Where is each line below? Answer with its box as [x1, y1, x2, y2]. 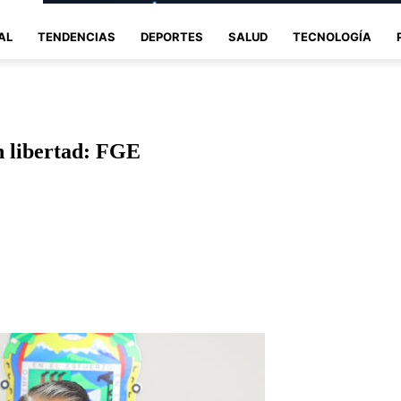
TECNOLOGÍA [293, 30, 371, 44]
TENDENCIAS [38, 30, 115, 44]
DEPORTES [141, 30, 203, 44]
